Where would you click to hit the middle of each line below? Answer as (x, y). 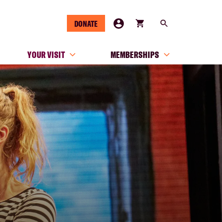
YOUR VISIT (46, 55)
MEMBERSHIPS (135, 55)
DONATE (86, 24)
